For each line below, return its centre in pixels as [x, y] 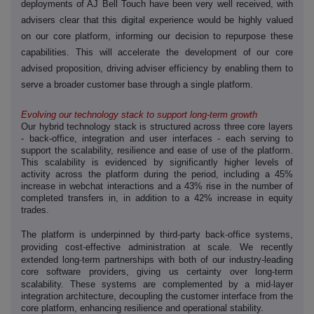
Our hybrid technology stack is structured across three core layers [157, 127]
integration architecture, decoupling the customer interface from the [157, 296]
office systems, [260, 235]
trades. [35, 210]
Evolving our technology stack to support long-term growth [139, 115]
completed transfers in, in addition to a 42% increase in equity [157, 198]
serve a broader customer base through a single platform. [137, 85]
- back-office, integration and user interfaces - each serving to [157, 139]
